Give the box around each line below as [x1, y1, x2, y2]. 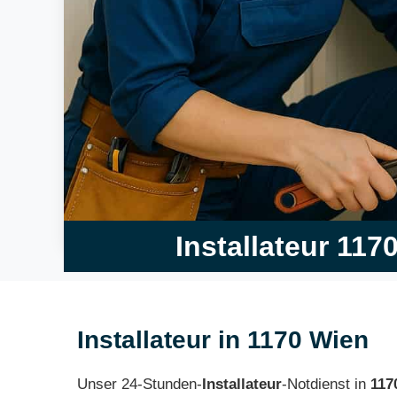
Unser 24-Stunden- [77, 375, 202, 393]
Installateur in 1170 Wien [77, 325, 369, 354]
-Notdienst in [282, 375, 370, 393]
